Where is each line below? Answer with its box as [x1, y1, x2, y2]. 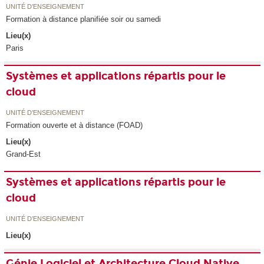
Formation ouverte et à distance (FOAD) [6, 120, 143, 130]
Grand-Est [6, 150, 41, 159]
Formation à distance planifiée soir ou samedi [6, 14, 161, 24]
